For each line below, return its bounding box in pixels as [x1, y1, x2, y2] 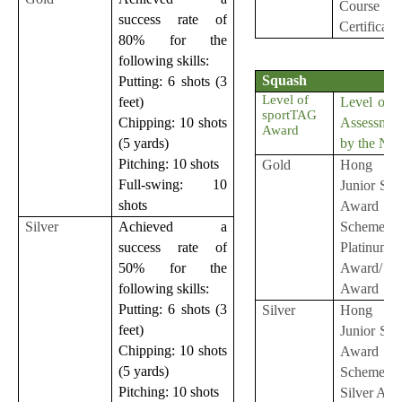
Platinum [340, 239, 391, 255]
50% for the [118, 260, 227, 276]
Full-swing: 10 [118, 177, 227, 193]
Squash [262, 72, 308, 88]
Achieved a [118, 219, 227, 235]
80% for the [118, 32, 227, 48]
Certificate [339, 19, 398, 35]
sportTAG [262, 107, 318, 122]
